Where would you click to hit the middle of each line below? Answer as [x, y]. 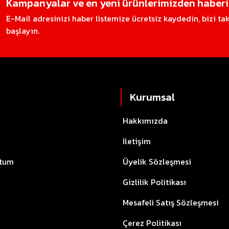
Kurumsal [152, 97]
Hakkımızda [145, 121]
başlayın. [23, 31]
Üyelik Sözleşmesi [157, 162]
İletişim [137, 141]
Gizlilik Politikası [154, 182]
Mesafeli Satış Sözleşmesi [171, 202]
